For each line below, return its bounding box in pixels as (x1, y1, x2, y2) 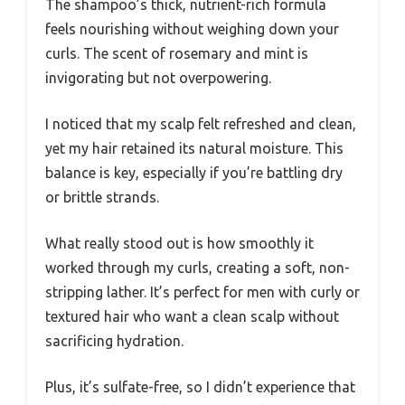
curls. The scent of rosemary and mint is (45, 44, 308, 61)
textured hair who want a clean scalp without (45, 307, 339, 325)
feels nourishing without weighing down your (45, 20, 339, 37)
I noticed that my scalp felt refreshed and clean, (45, 115, 356, 132)
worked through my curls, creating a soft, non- (45, 259, 350, 276)
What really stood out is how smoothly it (45, 234, 314, 251)
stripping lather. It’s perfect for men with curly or (45, 283, 360, 300)
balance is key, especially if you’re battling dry (45, 164, 343, 181)
